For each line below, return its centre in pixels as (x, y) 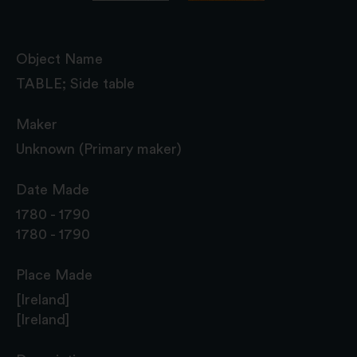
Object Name (59, 59)
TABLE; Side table (75, 83)
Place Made (54, 275)
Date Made (53, 189)
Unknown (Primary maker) (99, 149)
